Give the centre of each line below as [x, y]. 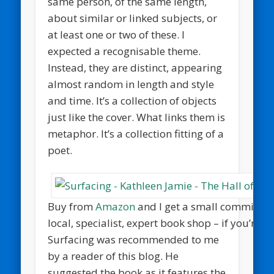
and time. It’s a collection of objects [132, 100]
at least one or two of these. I [117, 34]
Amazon [116, 206]
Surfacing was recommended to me [134, 239]
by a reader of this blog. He [113, 256]
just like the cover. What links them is [137, 117]
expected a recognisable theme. [124, 51]
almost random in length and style [131, 84]
